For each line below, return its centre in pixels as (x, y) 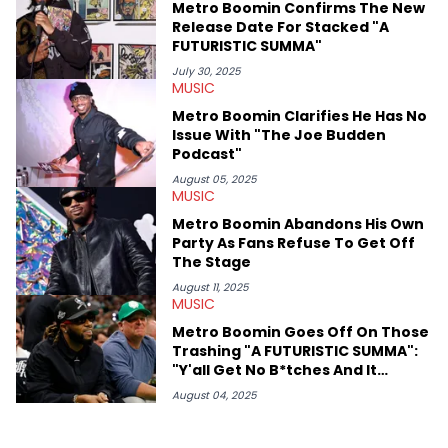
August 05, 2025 (214, 180)
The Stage (211, 262)
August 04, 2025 (214, 396)
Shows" (200, 389)
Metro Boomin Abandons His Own (298, 224)
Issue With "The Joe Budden (279, 135)
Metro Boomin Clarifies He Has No (299, 116)
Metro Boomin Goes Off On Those (300, 332)
